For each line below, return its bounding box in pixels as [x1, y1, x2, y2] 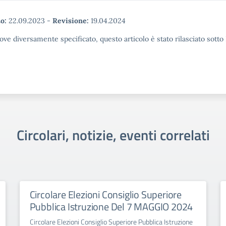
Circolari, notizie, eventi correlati [16, 124, 210, 146]
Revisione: [52, 16, 89, 25]
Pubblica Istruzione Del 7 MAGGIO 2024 [29, 199, 193, 214]
